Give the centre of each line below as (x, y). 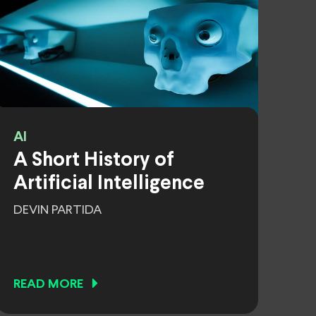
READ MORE (48, 285)
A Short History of (94, 161)
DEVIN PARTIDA (57, 210)
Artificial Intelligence (109, 184)
